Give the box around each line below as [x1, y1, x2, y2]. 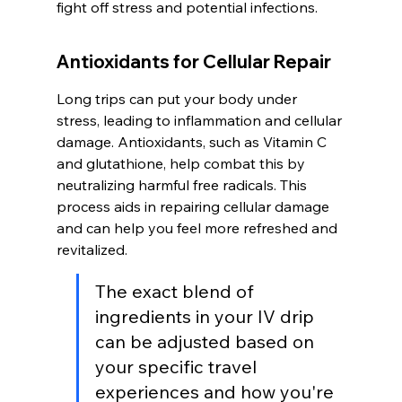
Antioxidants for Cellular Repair [56, 50, 331, 74]
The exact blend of [94, 280, 258, 303]
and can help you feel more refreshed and [56, 219, 341, 238]
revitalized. [56, 240, 127, 259]
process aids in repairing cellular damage [56, 197, 333, 216]
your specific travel [94, 355, 261, 379]
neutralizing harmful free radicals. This [56, 176, 310, 195]
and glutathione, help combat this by [56, 154, 309, 173]
